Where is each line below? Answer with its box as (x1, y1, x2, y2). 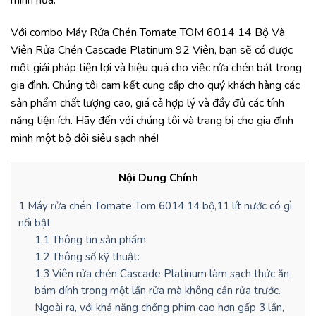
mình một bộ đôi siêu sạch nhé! (11, 130, 159, 146)
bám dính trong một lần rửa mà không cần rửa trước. (34, 283, 281, 298)
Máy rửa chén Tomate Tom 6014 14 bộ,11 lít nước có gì (25, 198, 292, 213)
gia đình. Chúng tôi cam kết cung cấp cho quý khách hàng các (11, 77, 300, 93)
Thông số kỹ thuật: (49, 249, 140, 264)
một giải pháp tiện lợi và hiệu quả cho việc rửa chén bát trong (11, 59, 302, 75)
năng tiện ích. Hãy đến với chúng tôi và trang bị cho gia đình (11, 112, 293, 128)
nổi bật (18, 215, 51, 230)
